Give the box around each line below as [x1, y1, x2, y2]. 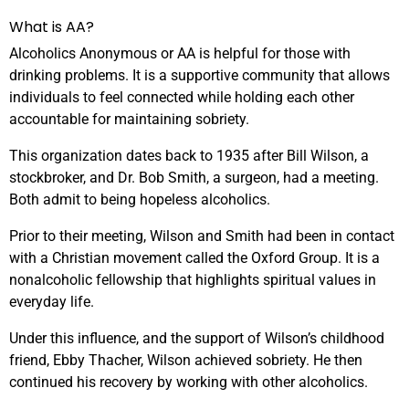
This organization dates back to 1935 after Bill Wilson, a [9, 147, 369, 165]
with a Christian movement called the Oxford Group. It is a [9, 249, 380, 267]
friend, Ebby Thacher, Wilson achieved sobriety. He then [9, 351, 362, 370]
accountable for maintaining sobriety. [9, 110, 249, 129]
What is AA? [9, 16, 94, 38]
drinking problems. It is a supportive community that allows [9, 67, 390, 85]
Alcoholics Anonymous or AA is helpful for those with [9, 45, 351, 63]
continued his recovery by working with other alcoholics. [9, 373, 368, 392]
